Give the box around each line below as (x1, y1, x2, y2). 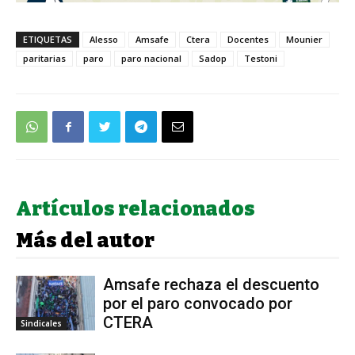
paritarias (23, 52, 66, 64)
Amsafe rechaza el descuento (103, 274, 319, 294)
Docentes (227, 32, 269, 45)
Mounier (286, 32, 323, 45)
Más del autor (16, 228, 155, 253)
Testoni (244, 52, 277, 64)
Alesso (90, 32, 118, 45)
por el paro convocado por (103, 293, 292, 313)
